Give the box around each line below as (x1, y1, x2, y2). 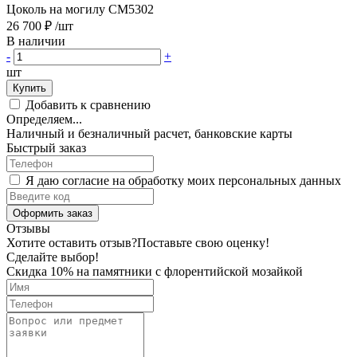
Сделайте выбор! (6, 249, 99, 264)
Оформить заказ (13, 206, 92, 219)
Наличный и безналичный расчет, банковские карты (6, 126, 292, 140)
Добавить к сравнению (25, 97, 151, 112)
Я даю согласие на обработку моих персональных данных (25, 173, 341, 187)
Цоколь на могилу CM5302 (6, 2, 154, 16)
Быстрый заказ (6, 140, 86, 155)
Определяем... (6, 112, 82, 126)
